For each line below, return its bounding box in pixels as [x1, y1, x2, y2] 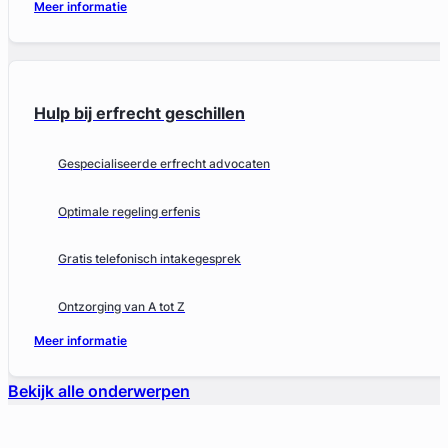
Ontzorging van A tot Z [58, 299, 186, 315]
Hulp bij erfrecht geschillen [34, 102, 246, 123]
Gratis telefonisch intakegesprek [58, 251, 242, 267]
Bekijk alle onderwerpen [8, 381, 190, 402]
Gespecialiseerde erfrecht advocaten [58, 156, 271, 172]
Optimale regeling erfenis [58, 203, 201, 219]
